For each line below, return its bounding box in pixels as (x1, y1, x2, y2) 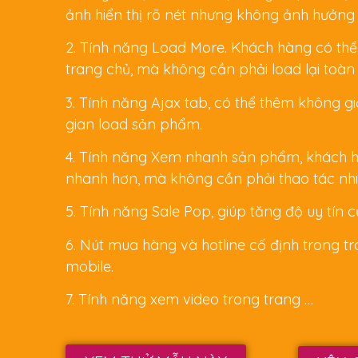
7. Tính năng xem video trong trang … (66, 290, 313, 309)
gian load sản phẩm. (66, 114, 202, 133)
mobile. (66, 257, 113, 276)
